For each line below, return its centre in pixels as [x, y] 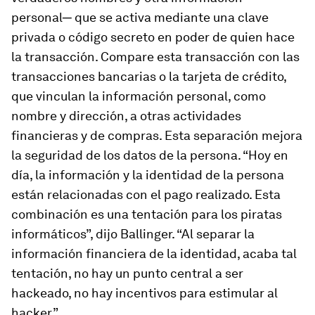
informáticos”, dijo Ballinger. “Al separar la [133, 234]
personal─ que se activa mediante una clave [140, 17]
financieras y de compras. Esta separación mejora [157, 135]
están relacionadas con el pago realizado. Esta [146, 194]
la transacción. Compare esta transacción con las [155, 57]
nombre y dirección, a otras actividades [126, 116]
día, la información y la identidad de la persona [148, 175]
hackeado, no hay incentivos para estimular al [144, 293]
